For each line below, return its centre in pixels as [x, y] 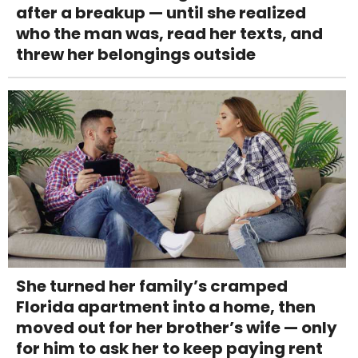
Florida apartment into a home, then [166, 306]
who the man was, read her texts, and [169, 33]
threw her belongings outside [136, 54]
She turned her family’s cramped [152, 286]
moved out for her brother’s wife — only [177, 327]
